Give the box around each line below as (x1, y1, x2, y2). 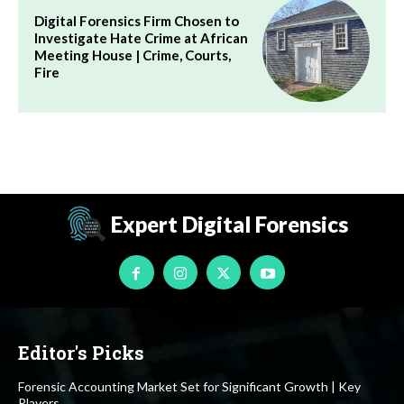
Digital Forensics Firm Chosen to (34, 12, 239, 29)
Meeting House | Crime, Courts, (34, 46, 231, 63)
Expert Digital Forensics (110, 211, 348, 238)
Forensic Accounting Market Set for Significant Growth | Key (18, 379, 361, 395)
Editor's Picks (18, 341, 144, 365)
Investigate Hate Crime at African (34, 29, 248, 46)
